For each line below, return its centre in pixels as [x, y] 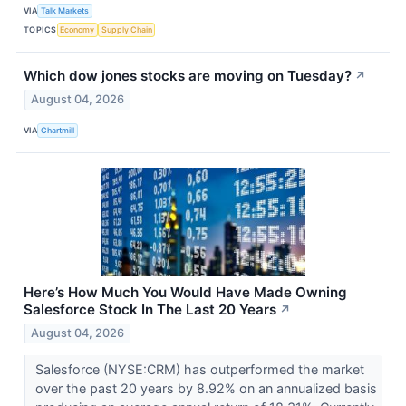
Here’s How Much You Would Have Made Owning [185, 292]
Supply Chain [126, 30]
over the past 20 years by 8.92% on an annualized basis [206, 388]
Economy [77, 30]
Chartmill [58, 130]
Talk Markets [65, 11]
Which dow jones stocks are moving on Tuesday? [188, 75]
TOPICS [40, 30]
